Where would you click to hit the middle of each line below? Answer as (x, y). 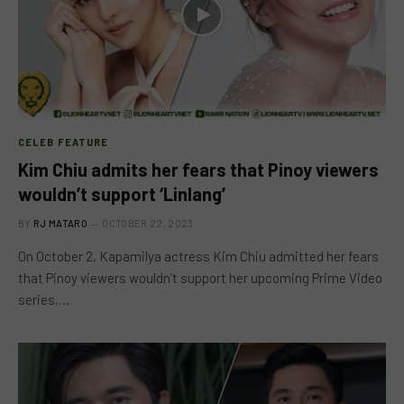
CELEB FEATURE (64, 142)
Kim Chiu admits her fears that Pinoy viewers (198, 169)
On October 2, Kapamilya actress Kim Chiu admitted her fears (198, 256)
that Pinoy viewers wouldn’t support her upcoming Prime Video (200, 277)
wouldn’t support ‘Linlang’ (122, 193)
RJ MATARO (60, 223)
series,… (44, 299)
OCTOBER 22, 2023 (148, 223)
